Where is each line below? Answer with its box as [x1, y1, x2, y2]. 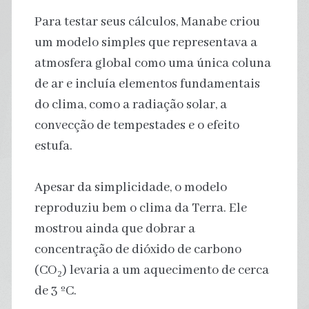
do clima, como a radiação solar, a [34, 96, 227, 113]
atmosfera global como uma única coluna [34, 54, 271, 72]
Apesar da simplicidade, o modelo [34, 179, 227, 196]
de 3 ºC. [34, 282, 77, 299]
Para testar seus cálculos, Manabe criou [34, 13, 260, 30]
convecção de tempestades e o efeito [34, 117, 239, 134]
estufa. [34, 137, 72, 154]
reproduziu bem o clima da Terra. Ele [34, 199, 247, 217]
